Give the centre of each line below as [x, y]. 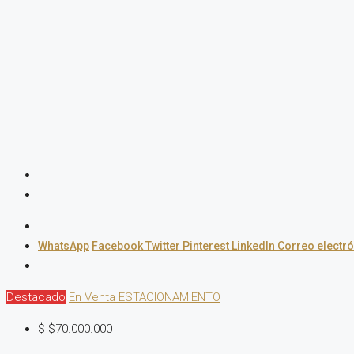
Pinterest [207, 246]
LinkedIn [254, 246]
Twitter [164, 246]
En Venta [94, 298]
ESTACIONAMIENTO [169, 298]
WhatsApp [64, 246]
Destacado [36, 298]
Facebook [119, 246]
